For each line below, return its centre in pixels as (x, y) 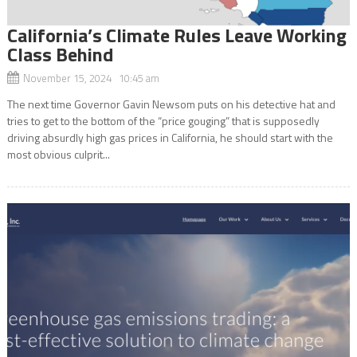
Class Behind (60, 54)
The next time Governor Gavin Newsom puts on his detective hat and (171, 104)
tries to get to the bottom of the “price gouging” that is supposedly (163, 120)
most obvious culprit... (58, 154)
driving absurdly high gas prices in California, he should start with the (170, 137)
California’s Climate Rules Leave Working (177, 35)
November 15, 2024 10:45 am (91, 78)
